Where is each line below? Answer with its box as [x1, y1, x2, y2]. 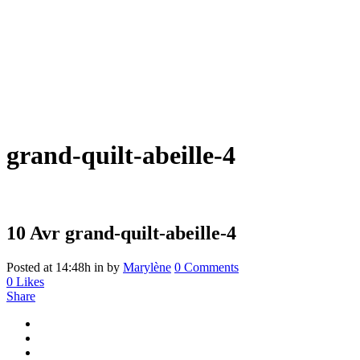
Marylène [123, 260, 171, 274]
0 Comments [174, 260, 239, 274]
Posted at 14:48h [6, 260, 91, 274]
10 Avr [6, 222, 60, 243]
